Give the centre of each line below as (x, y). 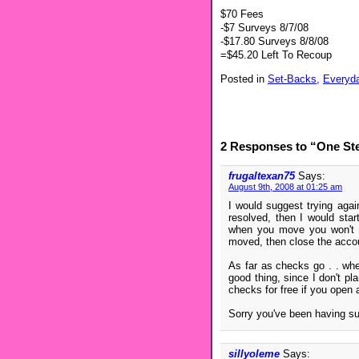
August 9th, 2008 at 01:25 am (285, 187)
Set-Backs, (294, 79)
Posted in (244, 79)
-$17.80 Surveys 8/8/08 (274, 41)
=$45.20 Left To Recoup (276, 54)
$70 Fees (242, 14)
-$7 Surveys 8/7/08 (264, 27)
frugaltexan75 (262, 176)
